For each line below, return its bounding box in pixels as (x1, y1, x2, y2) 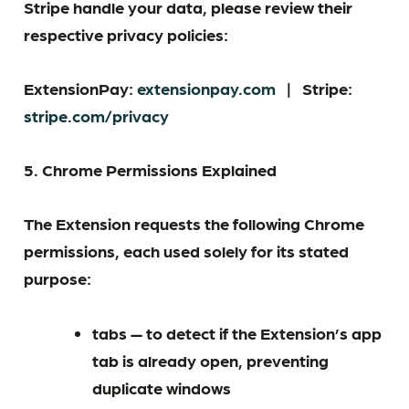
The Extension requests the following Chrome (24, 213, 365, 234)
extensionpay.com (137, 78, 277, 99)
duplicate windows (91, 376, 231, 397)
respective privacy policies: (24, 23, 229, 44)
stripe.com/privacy (24, 105, 170, 126)
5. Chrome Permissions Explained (24, 159, 278, 180)
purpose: (24, 267, 92, 288)
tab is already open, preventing (91, 349, 329, 370)
